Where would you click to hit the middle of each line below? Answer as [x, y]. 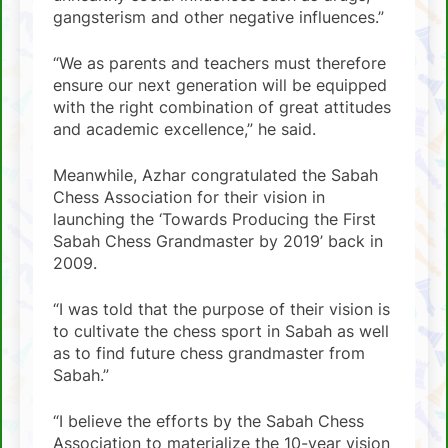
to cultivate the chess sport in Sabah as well [221, 330]
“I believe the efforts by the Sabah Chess [208, 420]
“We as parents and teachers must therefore [219, 62]
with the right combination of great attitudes [222, 106]
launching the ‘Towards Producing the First [214, 218]
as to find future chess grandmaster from [209, 352]
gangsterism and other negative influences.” [218, 16]
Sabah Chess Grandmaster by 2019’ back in [218, 240]
